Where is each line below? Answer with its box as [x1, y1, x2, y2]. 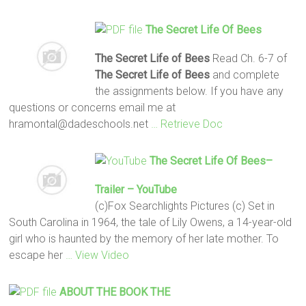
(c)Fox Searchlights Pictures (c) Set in [94, 199, 275, 212]
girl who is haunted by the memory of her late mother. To [9, 232, 279, 245]
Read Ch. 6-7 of [209, 51, 287, 65]
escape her [9, 248, 66, 262]
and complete [209, 68, 279, 81]
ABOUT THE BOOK [59, 285, 151, 298]
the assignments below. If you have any [94, 84, 283, 98]
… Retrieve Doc [151, 117, 223, 130]
